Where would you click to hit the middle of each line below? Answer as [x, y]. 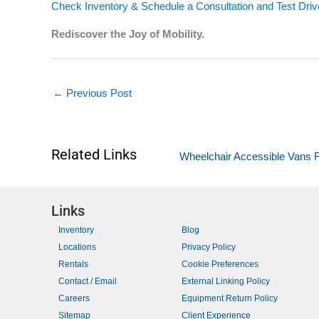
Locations [77, 247]
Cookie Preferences [220, 264]
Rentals [73, 264]
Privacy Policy [209, 247]
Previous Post [98, 93]
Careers [74, 298]
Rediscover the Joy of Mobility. [128, 33]
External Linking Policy [226, 281]
